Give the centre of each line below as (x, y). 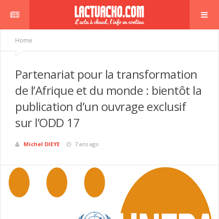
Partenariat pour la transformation (106, 74)
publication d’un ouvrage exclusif (101, 106)
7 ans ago (87, 144)
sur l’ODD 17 (48, 122)
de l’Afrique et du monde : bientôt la (109, 90)
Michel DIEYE (42, 144)
